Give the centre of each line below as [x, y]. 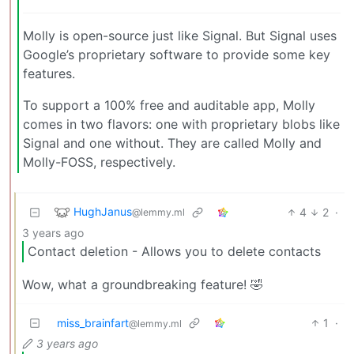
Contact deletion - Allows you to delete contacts [174, 252]
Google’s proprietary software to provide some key [177, 54]
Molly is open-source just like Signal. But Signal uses [180, 35]
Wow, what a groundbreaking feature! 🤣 [143, 284]
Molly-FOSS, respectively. [99, 162]
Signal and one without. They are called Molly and [172, 143]
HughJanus [103, 211]
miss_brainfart [93, 322]
